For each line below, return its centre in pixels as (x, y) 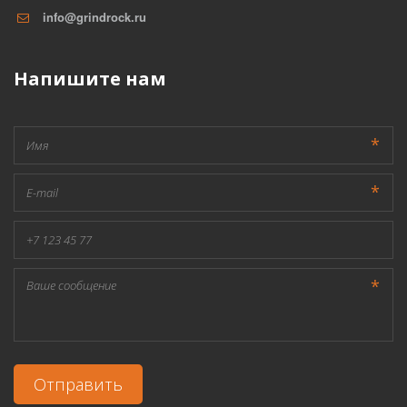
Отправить (78, 384)
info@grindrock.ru (94, 17)
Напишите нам (90, 79)
